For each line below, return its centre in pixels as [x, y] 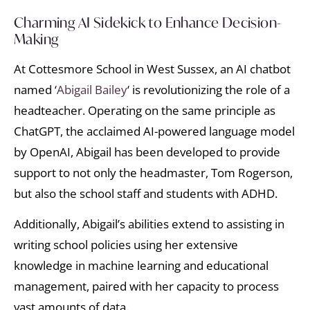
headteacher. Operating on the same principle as [145, 111]
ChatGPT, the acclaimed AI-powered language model [154, 131]
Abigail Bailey [92, 90]
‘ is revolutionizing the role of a [209, 90]
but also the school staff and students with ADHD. [147, 194]
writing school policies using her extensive [126, 245]
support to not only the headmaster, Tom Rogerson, [153, 173]
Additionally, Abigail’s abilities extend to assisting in [149, 224]
